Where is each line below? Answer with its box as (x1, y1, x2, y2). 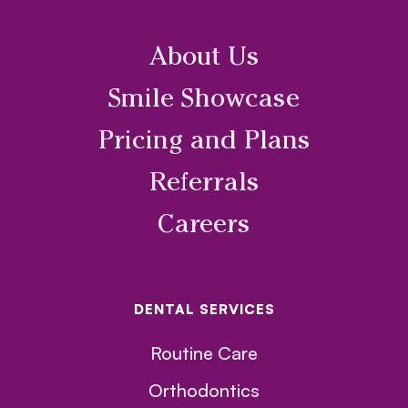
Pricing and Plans (97, 129, 311, 157)
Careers (158, 213, 250, 240)
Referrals (148, 171, 260, 199)
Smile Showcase (108, 87, 300, 115)
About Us (148, 46, 260, 73)
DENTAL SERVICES (133, 301, 275, 319)
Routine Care (150, 342, 258, 365)
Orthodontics (148, 379, 260, 403)
